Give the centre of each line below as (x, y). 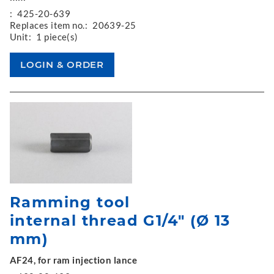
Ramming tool (70, 202)
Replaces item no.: (49, 25)
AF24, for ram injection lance (74, 260)
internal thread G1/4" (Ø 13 (120, 220)
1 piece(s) (57, 36)
